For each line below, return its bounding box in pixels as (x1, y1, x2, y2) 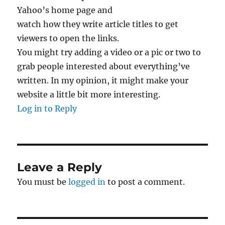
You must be (17, 177, 69, 187)
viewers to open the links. (17, 33, 120, 44)
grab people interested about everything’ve (17, 61, 190, 72)
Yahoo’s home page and (17, 5, 113, 16)
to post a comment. (105, 177, 185, 187)
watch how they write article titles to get (17, 19, 179, 30)
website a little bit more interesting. (17, 89, 161, 100)
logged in (68, 177, 106, 187)
